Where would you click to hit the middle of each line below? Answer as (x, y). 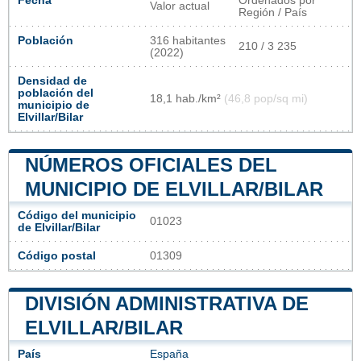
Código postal (57, 255)
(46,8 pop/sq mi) (266, 98)
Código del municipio (77, 215)
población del (56, 93)
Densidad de (52, 81)
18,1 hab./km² (187, 98)
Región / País (273, 12)
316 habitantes (188, 40)
